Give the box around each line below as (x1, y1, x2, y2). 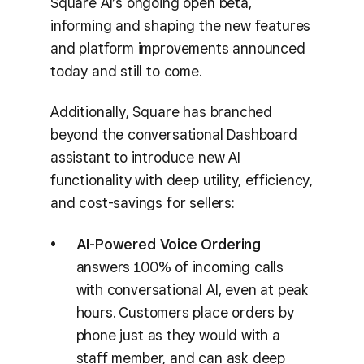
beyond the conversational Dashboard (50, 126, 297, 143)
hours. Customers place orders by (76, 303, 294, 321)
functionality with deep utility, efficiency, (50, 171, 314, 188)
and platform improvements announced (50, 39, 305, 57)
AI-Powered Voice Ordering (76, 235, 261, 253)
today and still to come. (50, 62, 201, 80)
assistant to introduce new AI (50, 149, 240, 166)
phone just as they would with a (76, 326, 280, 344)
